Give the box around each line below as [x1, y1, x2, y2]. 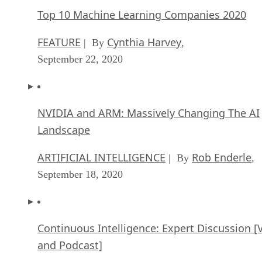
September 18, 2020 [37, 168, 123, 180]
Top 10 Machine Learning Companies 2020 [37, 7, 246, 22]
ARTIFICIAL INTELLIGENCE [37, 150, 166, 164]
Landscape [37, 122, 90, 137]
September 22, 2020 [37, 53, 123, 65]
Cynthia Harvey [107, 35, 181, 49]
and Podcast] [37, 237, 102, 252]
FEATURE [37, 35, 81, 49]
